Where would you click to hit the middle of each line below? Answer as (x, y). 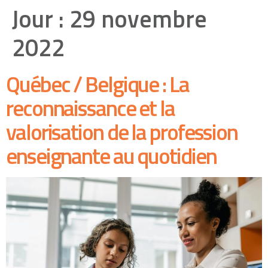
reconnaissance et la (90, 108)
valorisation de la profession (122, 132)
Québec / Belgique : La (98, 84)
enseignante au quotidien (111, 156)
